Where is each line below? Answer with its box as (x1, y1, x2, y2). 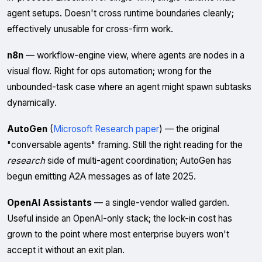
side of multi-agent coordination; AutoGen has (45, 155, 232, 166)
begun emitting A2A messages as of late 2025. (7, 171, 196, 182)
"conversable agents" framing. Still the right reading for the (7, 139, 243, 150)
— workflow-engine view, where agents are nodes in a (23, 50, 244, 61)
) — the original (159, 123, 219, 135)
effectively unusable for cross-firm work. (7, 23, 173, 35)
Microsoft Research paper (53, 123, 159, 135)
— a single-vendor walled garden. (92, 197, 229, 208)
